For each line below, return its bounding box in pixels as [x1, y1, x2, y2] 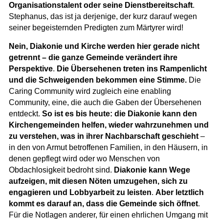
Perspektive [8, 64, 53, 73]
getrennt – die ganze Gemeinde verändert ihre [8, 53, 177, 62]
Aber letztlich [155, 188, 204, 197]
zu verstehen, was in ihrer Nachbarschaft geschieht [8, 131, 198, 140]
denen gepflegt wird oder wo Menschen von [8, 154, 160, 163]
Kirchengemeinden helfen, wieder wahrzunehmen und [8, 120, 209, 129]
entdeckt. [8, 109, 42, 118]
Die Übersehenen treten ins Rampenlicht [56, 64, 207, 73]
